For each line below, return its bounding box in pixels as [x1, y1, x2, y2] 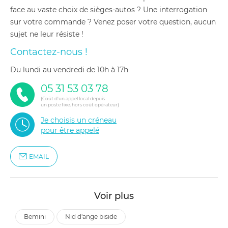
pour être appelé [41, 126, 99, 135]
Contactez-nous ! [10, 46, 88, 58]
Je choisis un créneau [41, 116, 117, 125]
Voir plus [94, 190, 134, 202]
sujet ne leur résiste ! [10, 30, 83, 39]
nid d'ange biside [70, 213, 117, 220]
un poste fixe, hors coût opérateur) [41, 102, 119, 107]
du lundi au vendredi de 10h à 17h [16, 65, 128, 74]
